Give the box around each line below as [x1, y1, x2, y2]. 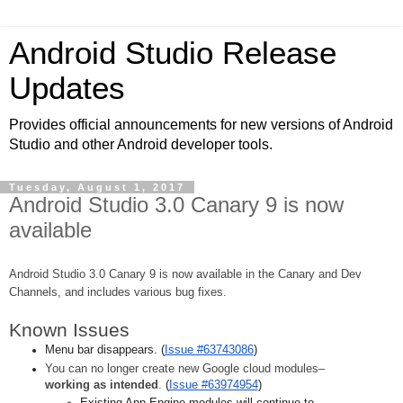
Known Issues [9, 318, 130, 341]
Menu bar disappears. [44, 343, 157, 356]
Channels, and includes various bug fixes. [9, 284, 227, 299]
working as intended [44, 377, 158, 391]
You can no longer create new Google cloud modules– [44, 361, 325, 375]
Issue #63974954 [168, 378, 258, 391]
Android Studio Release [9, 36, 336, 70]
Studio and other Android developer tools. [9, 137, 273, 152]
